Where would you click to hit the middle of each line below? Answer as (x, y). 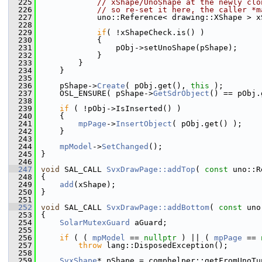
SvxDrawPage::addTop (151, 169)
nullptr (160, 238)
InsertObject (144, 124)
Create (111, 86)
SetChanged (125, 146)
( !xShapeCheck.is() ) (156, 32)
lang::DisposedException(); (165, 245)
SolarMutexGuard (95, 223)
